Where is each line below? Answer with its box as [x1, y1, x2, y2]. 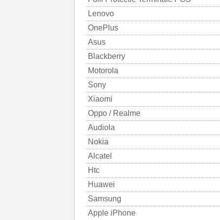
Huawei [88, 180, 115, 189]
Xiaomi [88, 95, 112, 103]
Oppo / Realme [88, 109, 140, 117]
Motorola [88, 66, 118, 75]
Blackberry [88, 52, 125, 60]
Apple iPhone [88, 209, 136, 217]
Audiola [88, 123, 115, 132]
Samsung [88, 194, 121, 203]
